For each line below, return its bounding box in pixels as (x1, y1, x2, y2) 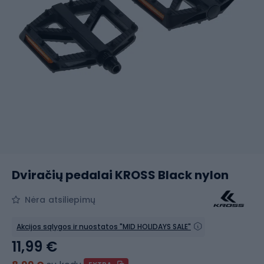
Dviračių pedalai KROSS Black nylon (12, 167, 229, 183)
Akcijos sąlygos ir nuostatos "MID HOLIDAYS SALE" (16, 222, 191, 232)
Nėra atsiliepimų (25, 194, 95, 206)
